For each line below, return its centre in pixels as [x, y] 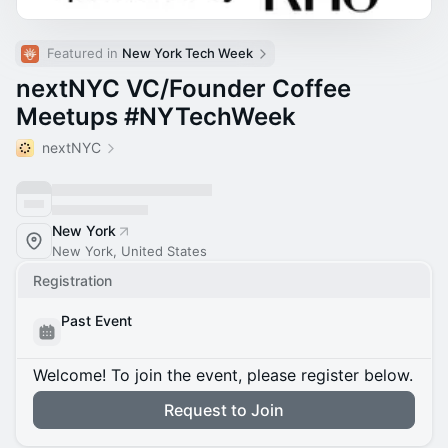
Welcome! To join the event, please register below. [223, 375]
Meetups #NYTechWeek [156, 116]
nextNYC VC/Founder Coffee [183, 88]
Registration [72, 280]
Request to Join [224, 410]
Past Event [96, 320]
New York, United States [129, 251]
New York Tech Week [187, 53]
